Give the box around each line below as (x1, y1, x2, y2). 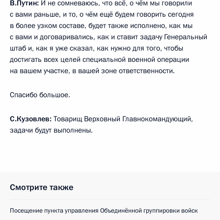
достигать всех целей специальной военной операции (10, 54, 189, 64)
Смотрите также (10, 181, 74, 193)
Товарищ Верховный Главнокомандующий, (52, 113, 193, 124)
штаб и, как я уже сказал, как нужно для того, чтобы (10, 43, 183, 53)
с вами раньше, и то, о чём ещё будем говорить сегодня (10, 9, 194, 19)
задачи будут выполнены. (10, 125, 93, 135)
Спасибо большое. (10, 89, 70, 100)
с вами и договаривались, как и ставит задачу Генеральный (10, 31, 207, 42)
